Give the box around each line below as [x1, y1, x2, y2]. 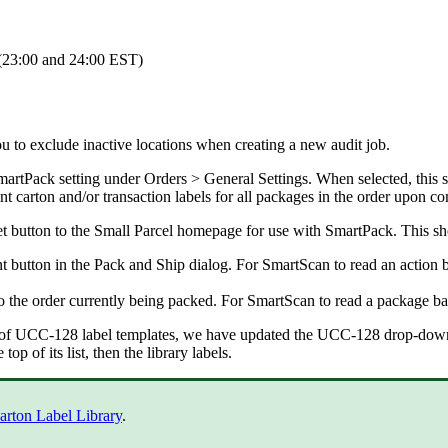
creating [235, 135, 285, 153]
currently [69, 291, 125, 309]
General [204, 169, 254, 187]
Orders [144, 169, 187, 187]
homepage [177, 221, 242, 239]
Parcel [134, 221, 173, 239]
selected [358, 169, 408, 187]
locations [136, 135, 192, 153]
